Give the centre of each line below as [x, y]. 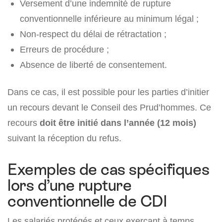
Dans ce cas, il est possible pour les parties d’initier [108, 92]
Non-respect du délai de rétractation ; [93, 34]
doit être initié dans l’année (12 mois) [118, 123]
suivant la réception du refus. [64, 138]
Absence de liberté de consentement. [93, 65]
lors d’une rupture [70, 186]
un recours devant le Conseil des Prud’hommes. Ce [109, 108]
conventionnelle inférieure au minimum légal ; [109, 19]
